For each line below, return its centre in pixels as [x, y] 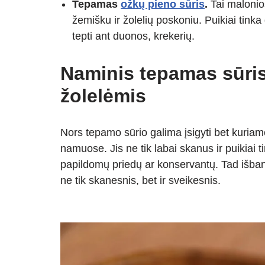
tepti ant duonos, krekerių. [133, 36]
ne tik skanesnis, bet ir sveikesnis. [142, 181]
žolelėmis [103, 96]
